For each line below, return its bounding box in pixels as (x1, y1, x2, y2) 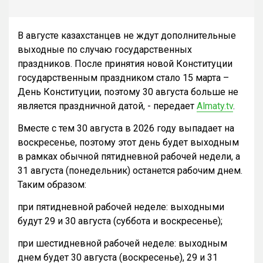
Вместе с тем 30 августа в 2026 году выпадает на (18, 123, 234, 134)
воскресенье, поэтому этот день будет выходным (18, 137, 239, 149)
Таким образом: (18, 179, 86, 191)
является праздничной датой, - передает (18, 100, 197, 112)
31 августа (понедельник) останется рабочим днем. (18, 165, 242, 177)
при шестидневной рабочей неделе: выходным (18, 238, 227, 249)
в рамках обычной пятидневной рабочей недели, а (18, 151, 240, 163)
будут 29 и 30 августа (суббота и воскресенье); (18, 215, 222, 227)
